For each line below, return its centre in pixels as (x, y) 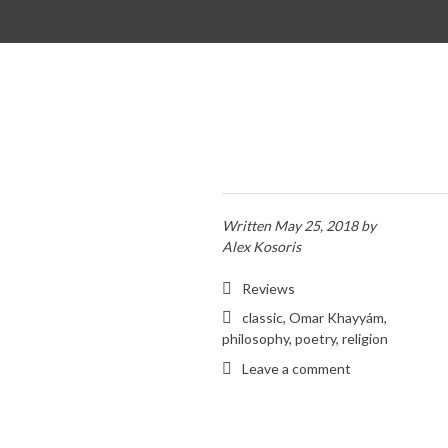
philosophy (255, 339)
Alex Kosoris (261, 246)
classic (262, 318)
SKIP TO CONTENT (71, 21)
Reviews (268, 288)
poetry (315, 339)
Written (248, 225)
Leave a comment (296, 368)
